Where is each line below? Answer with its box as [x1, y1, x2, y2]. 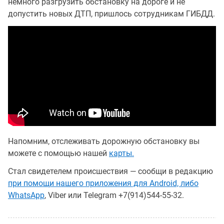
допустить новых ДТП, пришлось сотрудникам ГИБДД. [8, 8, 215, 18]
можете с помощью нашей [8, 148, 109, 158]
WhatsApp [8, 190, 44, 200]
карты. [109, 148, 134, 158]
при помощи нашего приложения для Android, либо [8, 178, 198, 188]
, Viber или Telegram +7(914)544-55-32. [44, 190, 184, 200]
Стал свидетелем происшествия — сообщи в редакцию [8, 166, 213, 176]
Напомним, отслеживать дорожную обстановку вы [8, 136, 199, 146]
